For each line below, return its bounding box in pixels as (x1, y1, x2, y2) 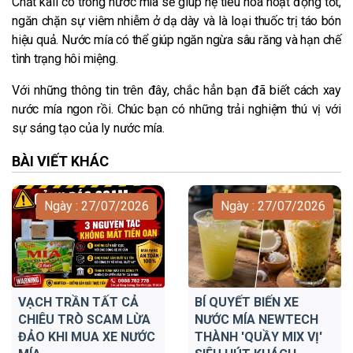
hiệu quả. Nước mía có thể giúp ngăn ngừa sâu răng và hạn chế (12, 32, 341, 47)
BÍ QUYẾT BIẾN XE (195, 294, 299, 310)
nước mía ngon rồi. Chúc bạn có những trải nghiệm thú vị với (12, 101, 341, 117)
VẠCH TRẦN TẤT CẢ (18, 294, 139, 310)
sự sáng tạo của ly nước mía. (12, 120, 165, 136)
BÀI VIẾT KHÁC (12, 152, 109, 169)
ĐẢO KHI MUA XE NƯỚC (18, 329, 155, 344)
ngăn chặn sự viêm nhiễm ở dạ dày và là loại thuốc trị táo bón (12, 13, 341, 28)
